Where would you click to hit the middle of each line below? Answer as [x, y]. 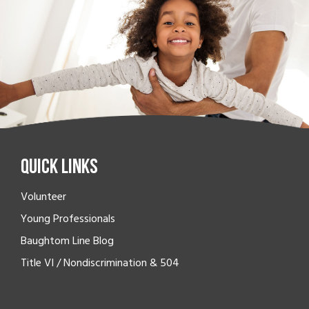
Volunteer [43, 196]
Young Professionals [68, 218]
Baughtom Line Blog [67, 240]
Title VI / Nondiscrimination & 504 [100, 262]
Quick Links [59, 168]
